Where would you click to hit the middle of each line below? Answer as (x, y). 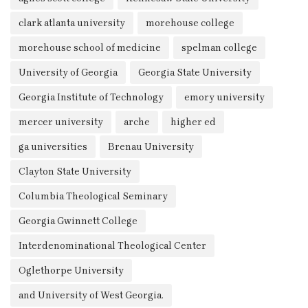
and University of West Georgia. (91, 295)
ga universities (53, 147)
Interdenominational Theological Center (112, 246)
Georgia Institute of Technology (91, 97)
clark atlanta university (72, 23)
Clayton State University (75, 172)
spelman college (219, 48)
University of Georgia (68, 73)
